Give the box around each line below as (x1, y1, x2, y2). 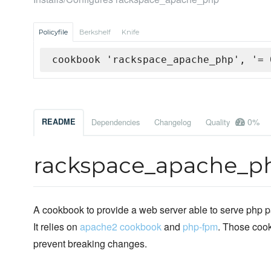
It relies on (33, 220, 80, 234)
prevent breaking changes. (33, 237, 147, 251)
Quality (206, 116, 232, 128)
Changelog (154, 116, 191, 128)
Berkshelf (79, 28, 111, 37)
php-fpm (183, 220, 218, 234)
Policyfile (39, 28, 68, 37)
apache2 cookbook (80, 220, 162, 234)
